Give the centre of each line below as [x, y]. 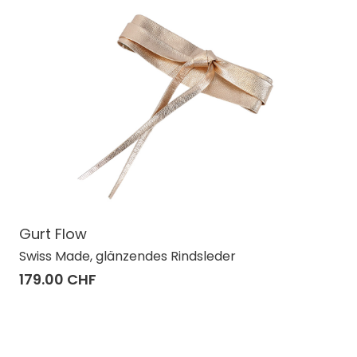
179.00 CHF [58, 279]
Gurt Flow [53, 233]
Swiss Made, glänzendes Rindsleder [127, 256]
